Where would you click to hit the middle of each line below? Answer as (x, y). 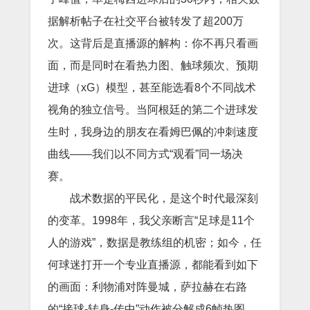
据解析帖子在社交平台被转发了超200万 (146, 21)
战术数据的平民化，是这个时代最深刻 (164, 198)
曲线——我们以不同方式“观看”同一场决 (145, 154)
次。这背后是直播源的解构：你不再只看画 (153, 43)
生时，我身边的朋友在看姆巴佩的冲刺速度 (153, 131)
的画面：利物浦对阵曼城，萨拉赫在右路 (147, 286)
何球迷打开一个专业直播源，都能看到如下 (153, 264)
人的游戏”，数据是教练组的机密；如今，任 (155, 242)
